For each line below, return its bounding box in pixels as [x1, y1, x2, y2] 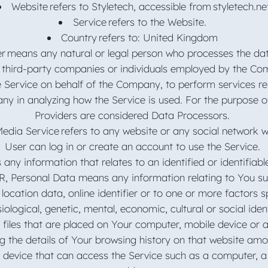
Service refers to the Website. [72, 15, 209, 28]
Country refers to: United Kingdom [61, 31, 221, 44]
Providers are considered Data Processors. [35, 108, 233, 121]
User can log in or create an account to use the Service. [4, 139, 263, 153]
